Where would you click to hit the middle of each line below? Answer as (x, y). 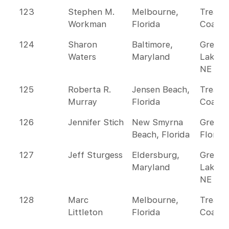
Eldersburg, (156, 155)
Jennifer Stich (96, 122)
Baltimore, (152, 44)
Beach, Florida (161, 134)
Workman (87, 24)
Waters (82, 57)
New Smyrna (157, 122)
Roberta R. (90, 89)
